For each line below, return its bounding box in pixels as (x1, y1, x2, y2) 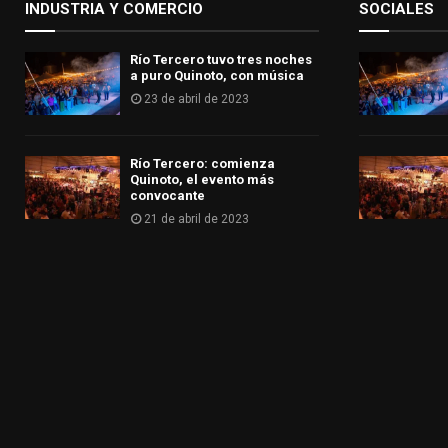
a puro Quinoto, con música (130, 67, 304, 83)
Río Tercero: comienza (130, 155, 275, 171)
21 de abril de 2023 (144, 211, 249, 226)
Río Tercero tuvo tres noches (130, 51, 312, 67)
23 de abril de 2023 (144, 91, 249, 106)
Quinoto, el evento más (130, 171, 274, 187)
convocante (130, 187, 205, 203)
